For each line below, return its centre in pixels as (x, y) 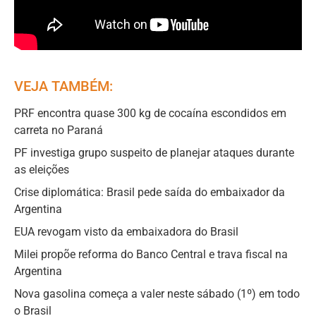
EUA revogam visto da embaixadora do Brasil (126, 231)
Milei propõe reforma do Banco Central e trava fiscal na (151, 254)
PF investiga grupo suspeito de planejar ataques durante (154, 152)
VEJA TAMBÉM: (63, 86)
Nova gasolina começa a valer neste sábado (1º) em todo (157, 293)
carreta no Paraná (59, 130)
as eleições (42, 169)
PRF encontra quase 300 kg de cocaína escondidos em (150, 113)
